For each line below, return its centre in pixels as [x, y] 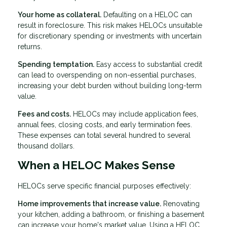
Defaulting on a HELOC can [147, 15]
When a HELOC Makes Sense [97, 165]
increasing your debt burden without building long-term [110, 86]
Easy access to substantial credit [148, 65]
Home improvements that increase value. [89, 203]
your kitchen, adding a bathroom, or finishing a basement [111, 214]
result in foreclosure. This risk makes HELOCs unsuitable [110, 26]
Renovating [180, 203]
